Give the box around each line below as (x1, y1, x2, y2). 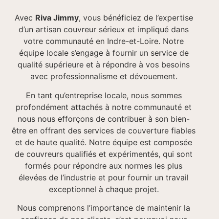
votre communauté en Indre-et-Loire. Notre (23, 36, 184, 46)
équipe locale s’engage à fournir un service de (19, 48, 189, 58)
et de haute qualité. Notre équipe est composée (15, 137, 192, 147)
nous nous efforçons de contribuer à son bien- (18, 113, 190, 124)
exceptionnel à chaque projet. (48, 184, 159, 194)
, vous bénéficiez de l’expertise (78, 13, 193, 23)
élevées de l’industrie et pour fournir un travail (19, 172, 189, 182)
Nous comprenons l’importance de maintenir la (17, 203, 190, 213)
